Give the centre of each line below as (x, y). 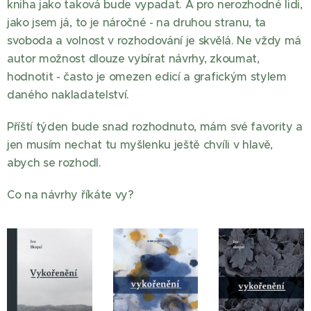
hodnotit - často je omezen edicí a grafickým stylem (147, 76)
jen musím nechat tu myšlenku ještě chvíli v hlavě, (140, 144)
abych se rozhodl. (56, 162)
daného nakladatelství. (70, 94)
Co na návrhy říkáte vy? (70, 194)
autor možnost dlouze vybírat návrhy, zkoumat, (133, 58)
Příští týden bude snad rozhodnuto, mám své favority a (155, 126)
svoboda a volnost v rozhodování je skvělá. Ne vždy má (154, 40)
